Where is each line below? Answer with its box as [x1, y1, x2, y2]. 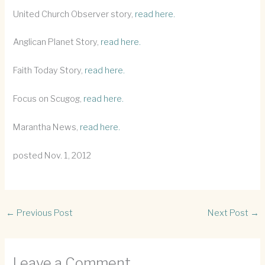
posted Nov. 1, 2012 [13, 150, 92, 161]
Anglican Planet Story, [13, 37, 101, 48]
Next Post [208, 208, 251, 219]
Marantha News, [13, 121, 80, 132]
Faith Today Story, [13, 65, 85, 76]
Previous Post [14, 208, 73, 219]
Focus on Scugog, [13, 93, 84, 105]
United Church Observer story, [13, 8, 135, 20]
